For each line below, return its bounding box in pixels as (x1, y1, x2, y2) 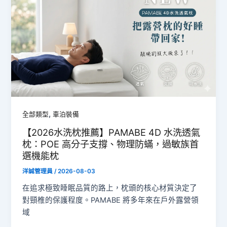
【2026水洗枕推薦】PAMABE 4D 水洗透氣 (22, 126, 201, 138)
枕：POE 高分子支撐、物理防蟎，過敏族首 (22, 138, 199, 149)
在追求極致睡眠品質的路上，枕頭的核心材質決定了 (22, 183, 198, 193)
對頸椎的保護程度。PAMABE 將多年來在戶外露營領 (22, 195, 199, 205)
